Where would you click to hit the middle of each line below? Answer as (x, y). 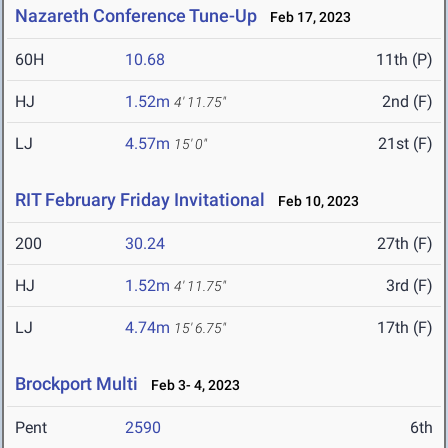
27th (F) (405, 244)
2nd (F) (407, 102)
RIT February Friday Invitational (140, 200)
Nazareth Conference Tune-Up (136, 16)
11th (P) (404, 60)
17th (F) (405, 328)
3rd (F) (409, 286)
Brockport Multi (76, 384)
